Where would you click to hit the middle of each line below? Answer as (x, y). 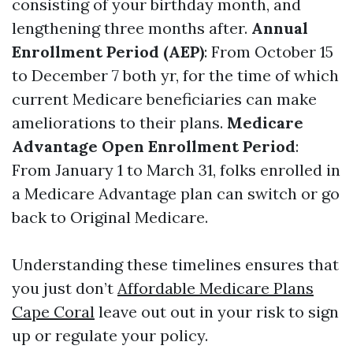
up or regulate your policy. (110, 335)
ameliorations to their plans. (119, 123)
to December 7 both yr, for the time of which (175, 75)
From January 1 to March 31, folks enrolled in (176, 170)
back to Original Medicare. (110, 217)
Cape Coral (53, 312)
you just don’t (65, 288)
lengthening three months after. (132, 28)
